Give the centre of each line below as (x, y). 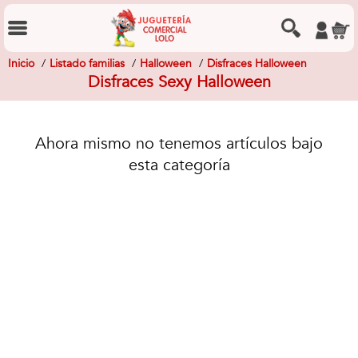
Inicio (21, 64)
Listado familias (87, 64)
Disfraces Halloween (257, 64)
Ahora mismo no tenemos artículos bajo (179, 143)
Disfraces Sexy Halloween (179, 82)
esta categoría (179, 165)
